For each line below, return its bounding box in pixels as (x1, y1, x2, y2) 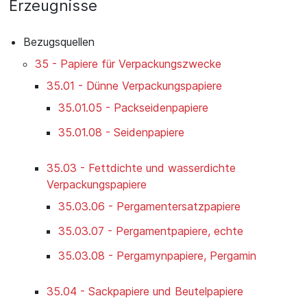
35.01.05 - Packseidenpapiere (58, 101, 208, 115)
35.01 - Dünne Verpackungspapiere (47, 79, 222, 93)
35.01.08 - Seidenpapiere (58, 125, 184, 140)
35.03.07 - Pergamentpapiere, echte (58, 224, 243, 238)
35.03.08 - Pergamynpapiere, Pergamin (58, 249, 256, 263)
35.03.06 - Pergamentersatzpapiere (58, 199, 241, 214)
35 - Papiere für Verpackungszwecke (35, 57, 221, 71)
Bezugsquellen (23, 35, 95, 49)
